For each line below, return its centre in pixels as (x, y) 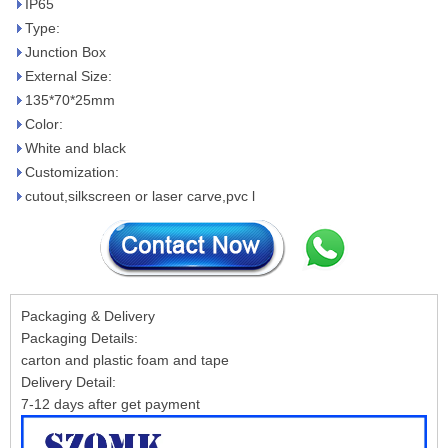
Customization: (72, 172)
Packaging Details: (79, 338)
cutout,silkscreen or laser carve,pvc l (140, 196)
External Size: (68, 76)
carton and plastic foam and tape (125, 360)
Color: (44, 124)
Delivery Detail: (68, 382)
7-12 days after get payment (110, 404)
